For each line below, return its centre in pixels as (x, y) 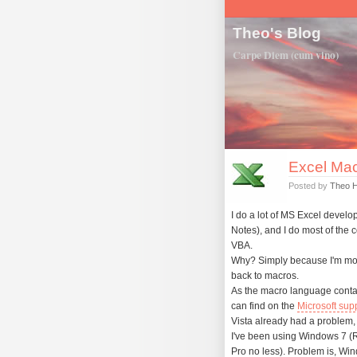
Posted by (309, 186)
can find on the (264, 306)
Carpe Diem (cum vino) (286, 55)
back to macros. (265, 276)
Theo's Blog (277, 33)
